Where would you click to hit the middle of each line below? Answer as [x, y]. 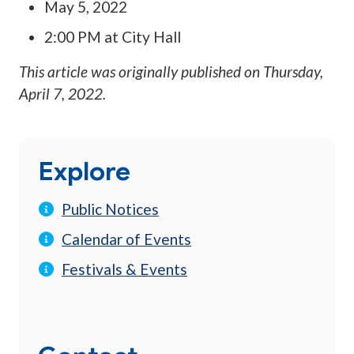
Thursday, [293, 72]
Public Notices [110, 209]
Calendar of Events [126, 239]
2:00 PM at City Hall [113, 37]
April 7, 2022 [61, 94]
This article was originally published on [141, 72]
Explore [84, 171]
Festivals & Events [124, 269]
